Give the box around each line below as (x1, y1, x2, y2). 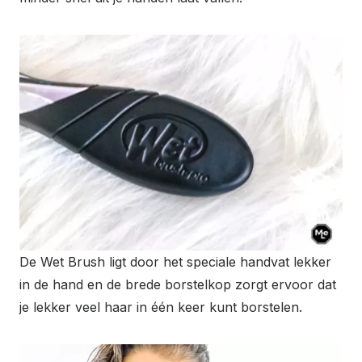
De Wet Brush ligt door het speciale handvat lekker (19, 253, 331, 270)
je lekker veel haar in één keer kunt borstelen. (19, 298, 302, 315)
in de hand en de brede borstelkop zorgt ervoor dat (19, 276, 336, 293)
